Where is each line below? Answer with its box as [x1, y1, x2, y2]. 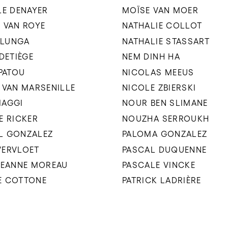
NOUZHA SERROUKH [122, 113, 210, 123]
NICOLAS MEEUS [122, 67, 194, 77]
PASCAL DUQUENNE [122, 145, 207, 154]
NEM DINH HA [122, 52, 180, 62]
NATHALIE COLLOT [122, 21, 203, 31]
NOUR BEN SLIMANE [122, 98, 208, 108]
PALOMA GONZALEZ [122, 129, 208, 139]
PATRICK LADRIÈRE [122, 176, 202, 185]
